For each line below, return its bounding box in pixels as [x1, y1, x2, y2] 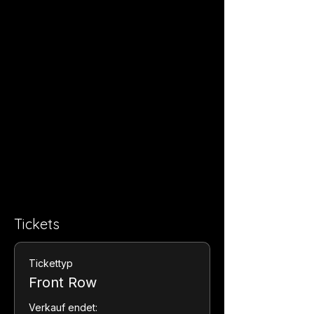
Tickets [14, 214, 60, 233]
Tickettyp [29, 257, 73, 269]
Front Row [29, 273, 97, 291]
